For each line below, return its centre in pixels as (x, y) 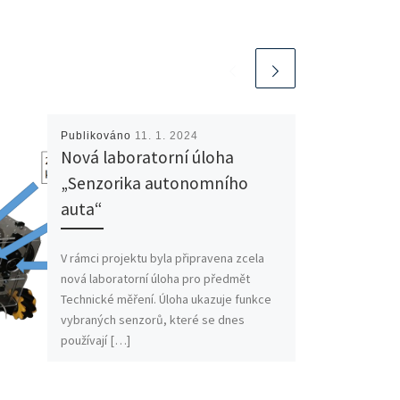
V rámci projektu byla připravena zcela (162, 258)
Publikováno (97, 135)
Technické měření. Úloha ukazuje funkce (166, 300)
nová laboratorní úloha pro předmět (155, 279)
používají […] (95, 341)
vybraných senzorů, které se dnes (152, 320)
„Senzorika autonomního (154, 183)
